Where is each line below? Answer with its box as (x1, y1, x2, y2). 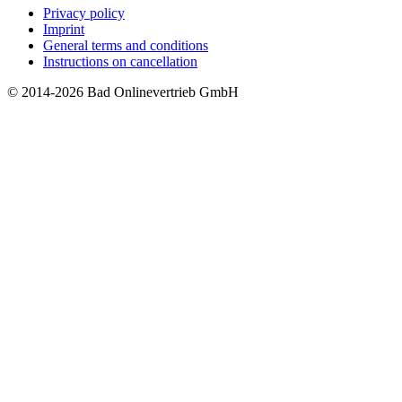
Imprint (43, 21, 84, 37)
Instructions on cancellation (43, 53, 197, 69)
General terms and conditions (43, 37, 208, 53)
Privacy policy (43, 4, 125, 21)
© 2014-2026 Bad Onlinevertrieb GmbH (7, 83, 239, 100)
